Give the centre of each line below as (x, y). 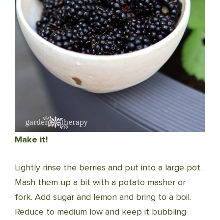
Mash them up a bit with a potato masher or (100, 182)
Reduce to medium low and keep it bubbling (100, 212)
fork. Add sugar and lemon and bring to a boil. (103, 197)
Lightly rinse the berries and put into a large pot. (108, 168)
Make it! (31, 140)
